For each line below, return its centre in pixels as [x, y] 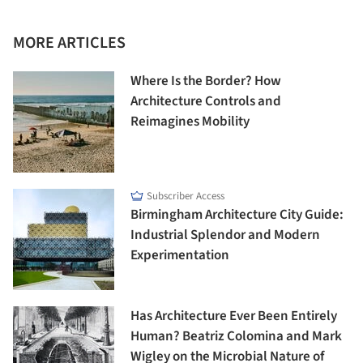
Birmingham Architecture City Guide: [237, 215]
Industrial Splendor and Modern [225, 235]
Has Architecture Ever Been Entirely [234, 316]
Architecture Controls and [206, 102]
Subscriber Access [186, 196]
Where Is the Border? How [206, 81]
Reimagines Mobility [190, 122]
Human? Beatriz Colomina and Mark [236, 337]
